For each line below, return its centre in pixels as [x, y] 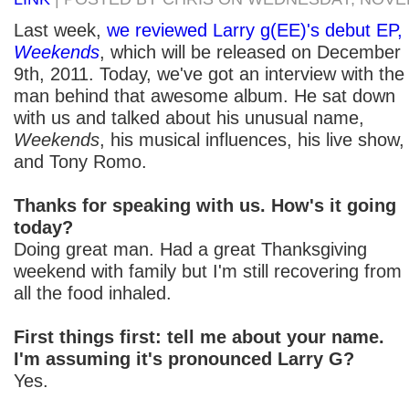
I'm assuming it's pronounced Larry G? [184, 358]
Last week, [60, 30]
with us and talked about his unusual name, [189, 117]
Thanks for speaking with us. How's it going [205, 205]
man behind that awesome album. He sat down [204, 95]
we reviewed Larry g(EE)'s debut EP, [255, 30]
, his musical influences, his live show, [252, 139]
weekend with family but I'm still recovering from [208, 271]
